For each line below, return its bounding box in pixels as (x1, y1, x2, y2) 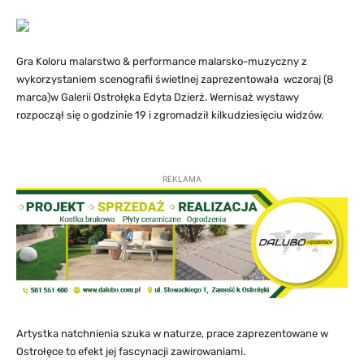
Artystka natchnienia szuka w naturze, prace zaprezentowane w (16, 327, 328, 340)
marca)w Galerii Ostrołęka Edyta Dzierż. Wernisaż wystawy (16, 91, 299, 104)
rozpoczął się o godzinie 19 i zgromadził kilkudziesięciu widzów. (16, 109, 323, 122)
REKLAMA (162, 174, 201, 184)
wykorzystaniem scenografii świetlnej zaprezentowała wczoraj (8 (16, 73, 333, 86)
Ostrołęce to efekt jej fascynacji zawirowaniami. (16, 345, 245, 358)
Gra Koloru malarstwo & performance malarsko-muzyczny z (16, 55, 307, 68)
